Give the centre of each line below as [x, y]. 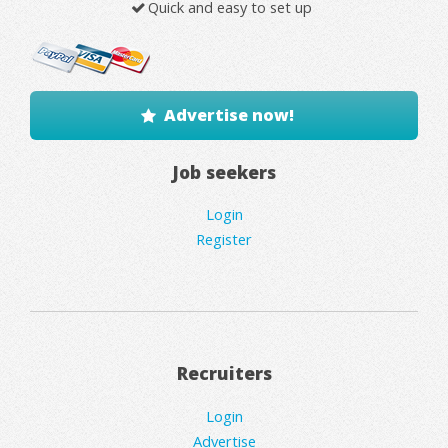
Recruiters [224, 373]
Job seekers [224, 171]
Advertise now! [229, 114]
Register [224, 239]
